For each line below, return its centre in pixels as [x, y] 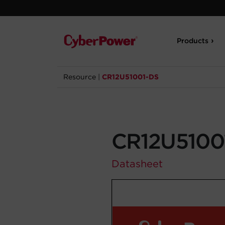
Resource [80, 77]
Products [193, 41]
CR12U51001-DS [130, 77]
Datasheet [137, 164]
